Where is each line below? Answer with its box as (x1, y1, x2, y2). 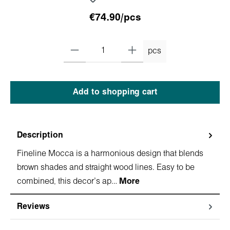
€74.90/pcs (89, 13, 141, 23)
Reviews (17, 202, 50, 210)
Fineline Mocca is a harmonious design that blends (17, 149, 203, 158)
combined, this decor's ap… (17, 177, 119, 185)
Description (17, 131, 63, 139)
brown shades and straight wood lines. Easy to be (17, 163, 195, 171)
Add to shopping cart (72, 88, 158, 96)
